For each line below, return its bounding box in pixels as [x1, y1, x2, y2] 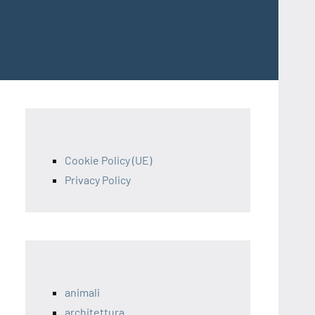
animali [65, 285, 100, 299]
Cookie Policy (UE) [65, 153, 152, 167]
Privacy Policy [65, 173, 131, 186]
